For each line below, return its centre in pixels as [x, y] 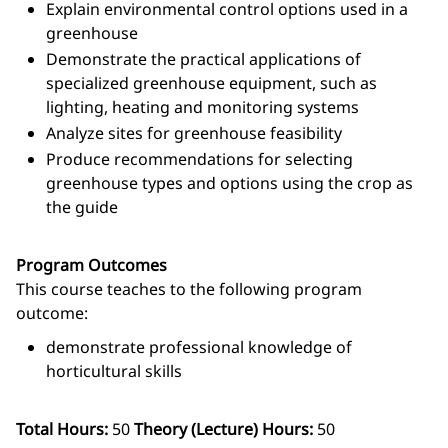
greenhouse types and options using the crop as [229, 183]
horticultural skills [114, 371]
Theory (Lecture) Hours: [223, 429]
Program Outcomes [91, 265]
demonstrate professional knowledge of [199, 347]
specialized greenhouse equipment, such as [211, 83]
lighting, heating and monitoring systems [202, 107]
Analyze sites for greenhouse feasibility [194, 133]
